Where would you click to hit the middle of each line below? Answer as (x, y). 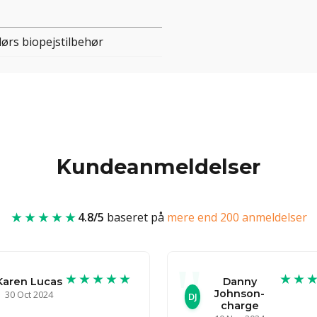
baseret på (135, 217)
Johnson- (240, 293)
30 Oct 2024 (29, 294)
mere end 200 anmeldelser (237, 217)
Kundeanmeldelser (158, 166)
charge (240, 305)
